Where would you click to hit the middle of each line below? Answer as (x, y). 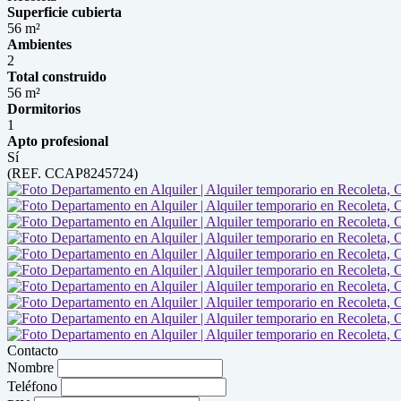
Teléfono (32, 386)
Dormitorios (44, 109)
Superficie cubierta (64, 12)
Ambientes (39, 44)
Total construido (57, 77)
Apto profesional (58, 141)
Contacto (33, 350)
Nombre (30, 367)
